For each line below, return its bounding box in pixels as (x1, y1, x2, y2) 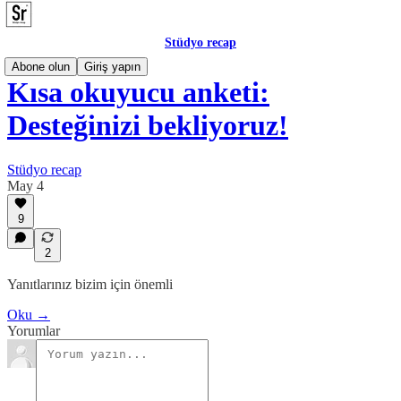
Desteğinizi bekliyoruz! (7, 109, 288, 142)
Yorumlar (7, 323, 60, 338)
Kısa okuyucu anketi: (7, 76, 269, 109)
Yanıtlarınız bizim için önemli (7, 277, 173, 292)
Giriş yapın (84, 60, 141, 73)
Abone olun (12, 60, 70, 73)
